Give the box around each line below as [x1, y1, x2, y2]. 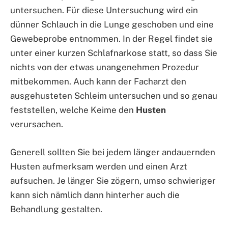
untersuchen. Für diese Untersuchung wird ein [10, 5, 198, 16]
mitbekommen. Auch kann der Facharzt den [10, 76, 186, 87]
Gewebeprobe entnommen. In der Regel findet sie [10, 34, 213, 44]
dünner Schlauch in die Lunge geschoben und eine [10, 19, 214, 30]
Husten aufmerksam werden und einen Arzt [10, 161, 187, 172]
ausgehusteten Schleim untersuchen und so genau [10, 91, 217, 101]
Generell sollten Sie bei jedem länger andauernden [10, 147, 215, 157]
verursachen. [10, 119, 63, 130]
